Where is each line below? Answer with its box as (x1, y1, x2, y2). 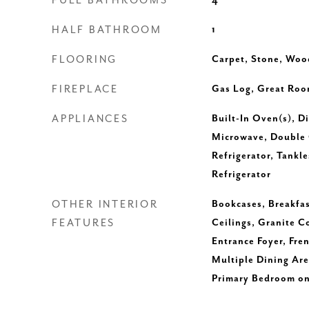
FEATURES (52, 217, 115, 229)
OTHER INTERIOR (52, 199, 159, 210)
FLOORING (52, 54, 117, 66)
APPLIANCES (52, 113, 129, 125)
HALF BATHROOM (52, 24, 162, 36)
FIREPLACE (52, 83, 119, 95)
